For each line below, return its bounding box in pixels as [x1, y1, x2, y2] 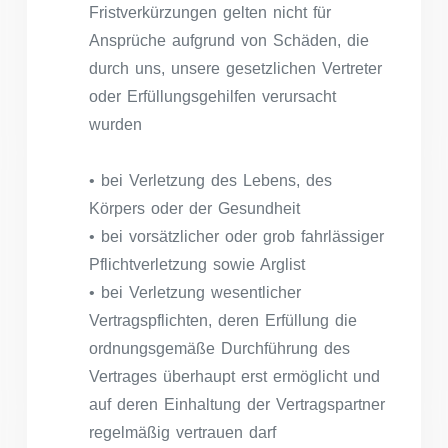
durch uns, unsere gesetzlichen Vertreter [89, 59, 382, 77]
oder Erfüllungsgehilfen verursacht [89, 87, 336, 105]
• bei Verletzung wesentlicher [89, 283, 301, 301]
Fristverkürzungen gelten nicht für [89, 3, 331, 21]
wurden [89, 115, 142, 133]
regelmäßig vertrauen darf [89, 423, 276, 441]
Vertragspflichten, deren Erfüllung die [89, 311, 357, 329]
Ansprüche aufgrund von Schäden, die [89, 31, 369, 49]
